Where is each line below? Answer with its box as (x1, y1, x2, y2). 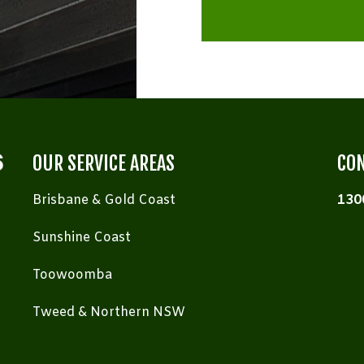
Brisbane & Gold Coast (32, 191, 175, 209)
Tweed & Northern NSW (32, 303, 185, 321)
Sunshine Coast (32, 228, 131, 246)
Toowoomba (32, 266, 112, 284)
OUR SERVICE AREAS (32, 150, 175, 175)
